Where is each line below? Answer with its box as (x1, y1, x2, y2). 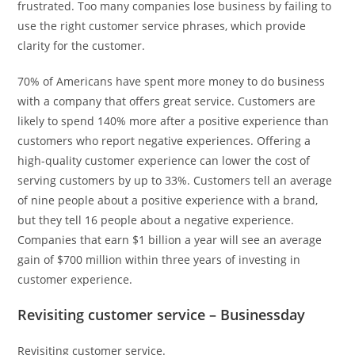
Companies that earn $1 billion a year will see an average (17, 231, 323, 247)
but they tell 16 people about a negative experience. (17, 212, 295, 227)
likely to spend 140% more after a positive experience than (17, 113, 330, 128)
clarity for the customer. (17, 37, 146, 53)
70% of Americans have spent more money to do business (17, 73, 326, 89)
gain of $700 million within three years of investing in (17, 251, 301, 267)
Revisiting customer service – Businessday (17, 304, 306, 324)
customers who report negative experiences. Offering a (17, 132, 311, 148)
